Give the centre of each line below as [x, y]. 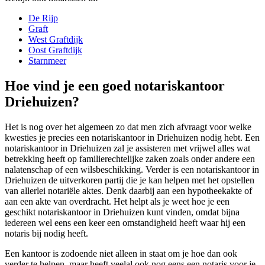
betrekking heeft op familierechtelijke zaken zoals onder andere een [130, 159]
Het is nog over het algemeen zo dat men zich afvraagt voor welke [128, 127]
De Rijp [43, 18]
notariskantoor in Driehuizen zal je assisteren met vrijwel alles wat [127, 148]
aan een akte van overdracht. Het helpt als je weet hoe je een [117, 201]
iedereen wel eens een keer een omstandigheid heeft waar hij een [125, 222]
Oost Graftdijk [55, 50]
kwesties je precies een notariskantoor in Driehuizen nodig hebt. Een [132, 137]
